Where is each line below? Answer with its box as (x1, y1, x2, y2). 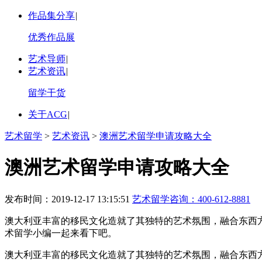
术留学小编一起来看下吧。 (5, 227, 117, 238)
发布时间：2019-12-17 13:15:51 (5, 194, 132, 204)
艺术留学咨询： (132, 194, 198, 204)
